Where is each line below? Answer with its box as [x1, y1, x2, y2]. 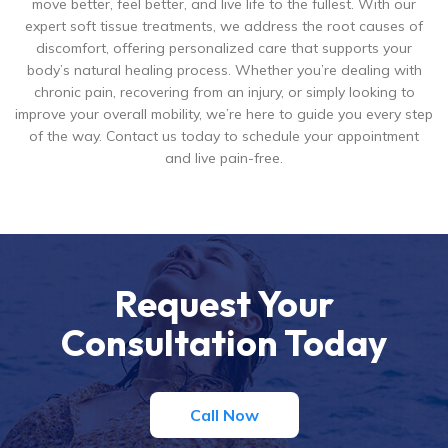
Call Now [189, 405, 259, 425]
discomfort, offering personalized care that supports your [36, 39, 412, 57]
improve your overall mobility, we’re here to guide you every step [15, 105, 433, 123]
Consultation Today [61, 320, 387, 365]
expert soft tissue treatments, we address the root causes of [25, 17, 423, 35]
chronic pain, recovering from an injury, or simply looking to [33, 83, 415, 101]
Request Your [114, 281, 334, 326]
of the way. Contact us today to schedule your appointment [29, 127, 419, 145]
